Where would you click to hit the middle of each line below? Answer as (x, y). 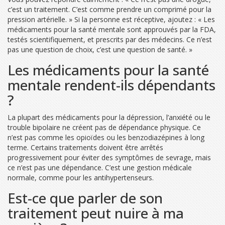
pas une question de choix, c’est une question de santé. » (100, 49)
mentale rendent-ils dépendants (111, 85)
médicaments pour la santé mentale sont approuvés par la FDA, (112, 29)
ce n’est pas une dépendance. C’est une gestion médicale (100, 167)
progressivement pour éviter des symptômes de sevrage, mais (109, 157)
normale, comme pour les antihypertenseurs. (81, 177)
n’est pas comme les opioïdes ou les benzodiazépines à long (106, 137)
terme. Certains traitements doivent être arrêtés (85, 147)
